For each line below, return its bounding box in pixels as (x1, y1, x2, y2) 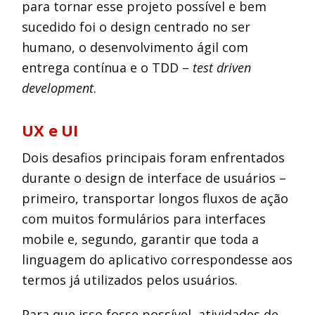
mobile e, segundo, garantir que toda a (22, 231, 259, 247)
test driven (193, 59, 252, 76)
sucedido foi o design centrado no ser (22, 18, 251, 35)
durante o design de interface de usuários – (22, 169, 287, 186)
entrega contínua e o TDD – (22, 59, 193, 76)
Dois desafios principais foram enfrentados (22, 149, 285, 166)
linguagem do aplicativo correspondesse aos (22, 251, 293, 268)
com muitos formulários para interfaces (22, 210, 266, 227)
